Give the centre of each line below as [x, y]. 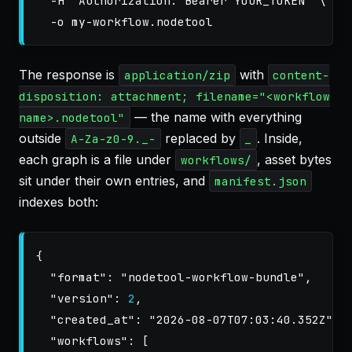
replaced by [200, 138]
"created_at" [93, 319]
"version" [82, 298]
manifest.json [260, 181]
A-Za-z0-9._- [113, 139]
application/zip [177, 75]
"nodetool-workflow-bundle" [213, 277]
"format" [79, 277]
